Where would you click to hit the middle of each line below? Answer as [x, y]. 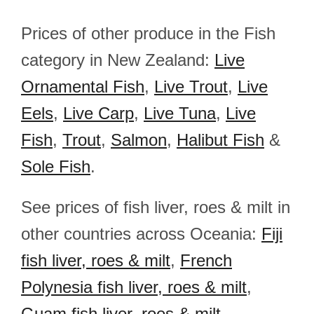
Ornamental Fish [83, 87]
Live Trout [191, 87]
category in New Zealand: [118, 60]
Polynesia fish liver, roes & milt [134, 287]
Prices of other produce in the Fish [148, 33]
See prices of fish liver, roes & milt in [156, 207]
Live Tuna [180, 113]
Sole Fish [56, 166]
